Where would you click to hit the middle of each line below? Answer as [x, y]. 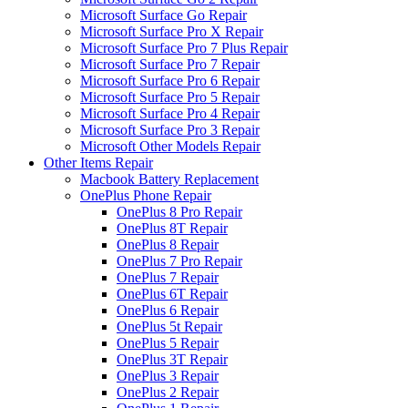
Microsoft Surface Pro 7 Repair [170, 64]
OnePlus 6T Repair [172, 293]
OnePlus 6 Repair [168, 310]
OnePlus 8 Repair [168, 244]
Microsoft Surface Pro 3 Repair [170, 129]
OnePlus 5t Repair [169, 326]
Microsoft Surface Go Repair [163, 15]
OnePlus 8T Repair [172, 228]
